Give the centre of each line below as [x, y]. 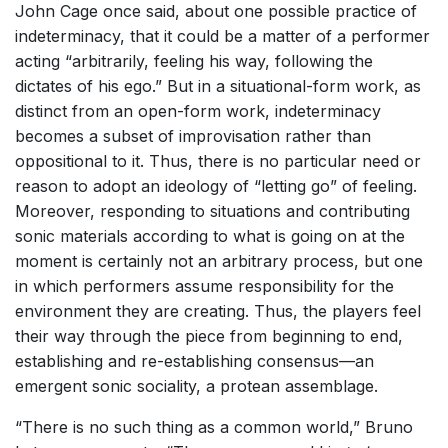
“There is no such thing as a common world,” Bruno [214, 427]
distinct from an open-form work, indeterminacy [198, 111]
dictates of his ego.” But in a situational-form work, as [218, 86]
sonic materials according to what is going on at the [210, 236]
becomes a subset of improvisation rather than [193, 136]
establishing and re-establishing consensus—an [194, 361]
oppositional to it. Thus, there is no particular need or [218, 161]
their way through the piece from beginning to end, [209, 336]
